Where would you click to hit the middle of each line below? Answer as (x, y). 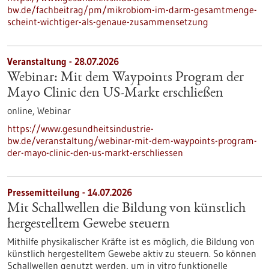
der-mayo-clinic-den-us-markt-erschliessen (95, 153)
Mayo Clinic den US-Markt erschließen (115, 94)
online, (22, 110)
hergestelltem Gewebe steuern (89, 225)
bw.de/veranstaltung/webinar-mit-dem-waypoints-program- (132, 141)
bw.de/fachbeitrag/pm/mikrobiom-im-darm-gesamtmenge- (132, 10)
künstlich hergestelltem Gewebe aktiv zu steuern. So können (132, 253)
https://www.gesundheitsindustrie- (80, 128)
